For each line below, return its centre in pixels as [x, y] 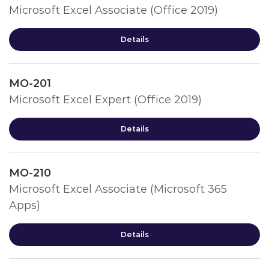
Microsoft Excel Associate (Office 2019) [113, 10]
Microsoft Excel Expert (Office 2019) [105, 100]
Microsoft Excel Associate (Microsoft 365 [118, 189]
